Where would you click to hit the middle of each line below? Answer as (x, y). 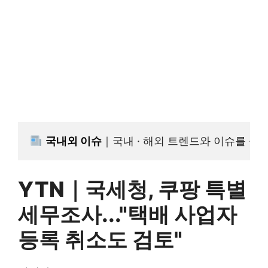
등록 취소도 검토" (100, 239)
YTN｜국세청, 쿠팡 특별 (132, 189)
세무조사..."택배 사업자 (127, 214)
